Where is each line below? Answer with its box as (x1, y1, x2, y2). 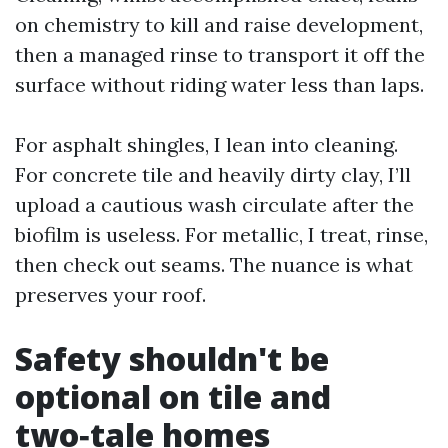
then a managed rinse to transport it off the (15, 42, 425, 67)
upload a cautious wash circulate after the (15, 192, 414, 217)
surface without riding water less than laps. (15, 72, 424, 97)
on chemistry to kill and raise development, (15, 12, 423, 37)
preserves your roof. (15, 282, 206, 307)
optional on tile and (15, 375, 331, 418)
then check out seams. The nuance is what (15, 252, 413, 277)
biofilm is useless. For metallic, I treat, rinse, (15, 222, 428, 247)
